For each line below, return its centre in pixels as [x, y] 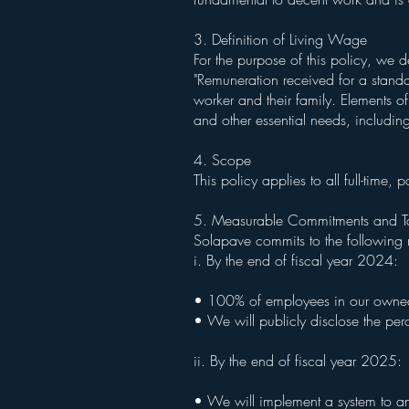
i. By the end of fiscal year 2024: [298, 260]
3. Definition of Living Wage [283, 39]
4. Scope [225, 160]
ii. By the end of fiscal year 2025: [300, 361]
